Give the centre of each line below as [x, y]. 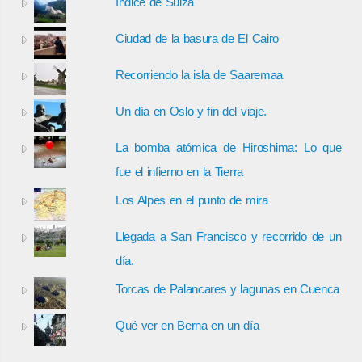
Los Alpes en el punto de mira [192, 200]
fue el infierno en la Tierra [179, 171]
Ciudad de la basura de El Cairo [197, 38]
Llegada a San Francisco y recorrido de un [228, 236]
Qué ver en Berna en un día [187, 325]
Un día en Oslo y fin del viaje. [191, 111]
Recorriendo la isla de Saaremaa [199, 74]
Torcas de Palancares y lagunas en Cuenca [227, 288]
